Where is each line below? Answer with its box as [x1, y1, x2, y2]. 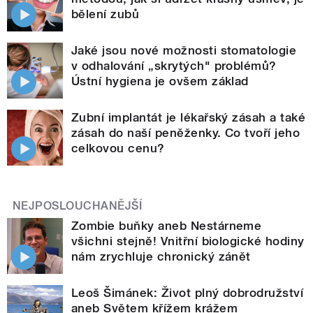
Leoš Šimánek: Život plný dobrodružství [71, 285, 304, 300]
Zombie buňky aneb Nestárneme [71, 218, 262, 233]
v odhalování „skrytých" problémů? [71, 58, 277, 73]
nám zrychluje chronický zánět [71, 249, 251, 263]
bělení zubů [71, 6, 140, 21]
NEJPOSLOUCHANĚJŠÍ [13, 198, 143, 212]
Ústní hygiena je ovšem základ [71, 73, 249, 88]
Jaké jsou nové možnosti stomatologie [71, 43, 297, 57]
